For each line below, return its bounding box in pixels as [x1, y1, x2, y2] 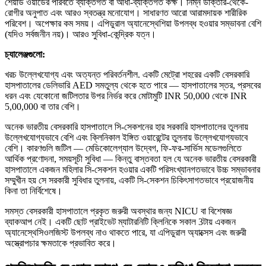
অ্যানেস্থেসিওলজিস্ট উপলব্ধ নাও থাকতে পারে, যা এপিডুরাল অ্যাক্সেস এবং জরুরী [5, 227, 246, 238]
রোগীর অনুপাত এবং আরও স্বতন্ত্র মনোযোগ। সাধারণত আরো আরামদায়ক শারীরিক [5, 8, 247, 18]
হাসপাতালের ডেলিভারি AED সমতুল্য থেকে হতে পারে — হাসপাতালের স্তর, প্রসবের [5, 80, 261, 91]
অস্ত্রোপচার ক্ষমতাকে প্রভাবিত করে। [5, 238, 116, 249]
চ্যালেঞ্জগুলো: [5, 49, 45, 60]
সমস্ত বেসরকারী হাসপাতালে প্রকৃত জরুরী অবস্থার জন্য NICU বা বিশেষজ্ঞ [5, 206, 232, 217]
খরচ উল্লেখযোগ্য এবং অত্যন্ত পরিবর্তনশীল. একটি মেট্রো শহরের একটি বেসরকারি [5, 69, 249, 80]
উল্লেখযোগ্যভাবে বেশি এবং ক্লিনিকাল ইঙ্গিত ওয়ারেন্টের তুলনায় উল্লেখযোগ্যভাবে [5, 132, 248, 143]
